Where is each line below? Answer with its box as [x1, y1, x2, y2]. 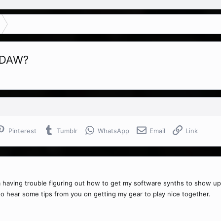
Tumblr [57, 127, 77, 135]
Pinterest [8, 127, 37, 135]
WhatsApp [98, 127, 129, 135]
